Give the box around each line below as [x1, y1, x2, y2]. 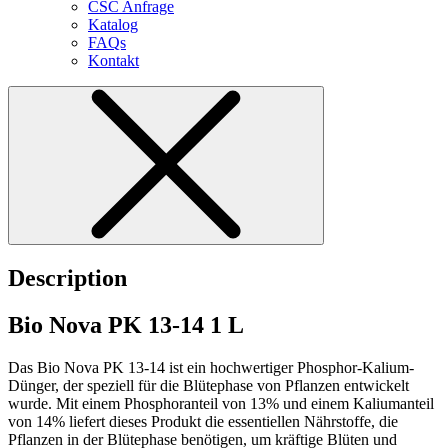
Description [8, 265, 127, 292]
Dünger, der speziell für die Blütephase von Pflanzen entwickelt [8, 377, 409, 394]
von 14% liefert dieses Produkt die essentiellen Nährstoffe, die [8, 413, 398, 430]
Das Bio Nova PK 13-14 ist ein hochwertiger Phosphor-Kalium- [8, 359, 414, 376]
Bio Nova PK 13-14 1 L [8, 312, 244, 339]
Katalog [88, 16, 138, 34]
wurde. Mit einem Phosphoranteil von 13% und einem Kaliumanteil [8, 395, 434, 412]
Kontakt [88, 52, 139, 70]
